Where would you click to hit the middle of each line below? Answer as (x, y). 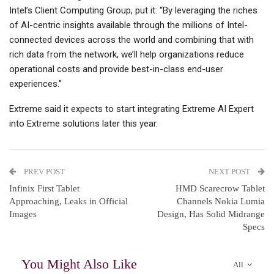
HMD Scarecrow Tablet (220, 189)
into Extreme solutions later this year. (83, 124)
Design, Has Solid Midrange (211, 214)
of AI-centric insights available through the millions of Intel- (128, 25)
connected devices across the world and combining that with (131, 40)
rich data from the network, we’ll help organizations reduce (127, 55)
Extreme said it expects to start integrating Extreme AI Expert (131, 109)
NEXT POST (230, 172)
